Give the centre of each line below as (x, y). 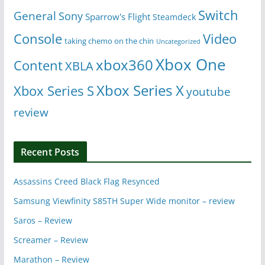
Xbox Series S (54, 90)
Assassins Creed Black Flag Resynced (86, 181)
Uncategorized (178, 41)
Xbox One (190, 64)
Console (38, 38)
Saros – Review (43, 220)
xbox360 (124, 65)
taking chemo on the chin (109, 41)
